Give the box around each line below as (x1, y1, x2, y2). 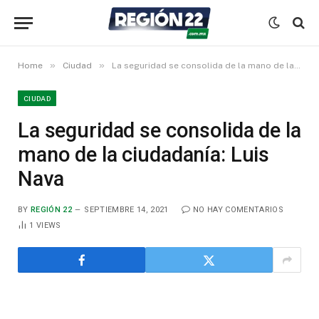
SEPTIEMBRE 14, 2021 (84, 205, 169, 214)
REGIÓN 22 (31, 205, 72, 214)
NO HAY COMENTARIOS (192, 205, 283, 214)
